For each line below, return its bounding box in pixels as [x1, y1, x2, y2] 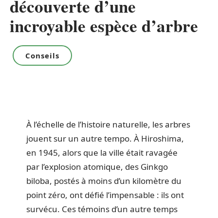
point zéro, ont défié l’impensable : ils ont [26, 189, 184, 200]
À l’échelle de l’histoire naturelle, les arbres [26, 119, 190, 130]
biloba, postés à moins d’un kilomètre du [26, 175, 182, 186]
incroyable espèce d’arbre [10, 13, 198, 38]
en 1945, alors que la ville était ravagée [26, 147, 178, 158]
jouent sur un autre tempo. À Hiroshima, [26, 133, 184, 144]
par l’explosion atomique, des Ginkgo [26, 161, 168, 172]
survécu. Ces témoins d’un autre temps [26, 203, 178, 215]
